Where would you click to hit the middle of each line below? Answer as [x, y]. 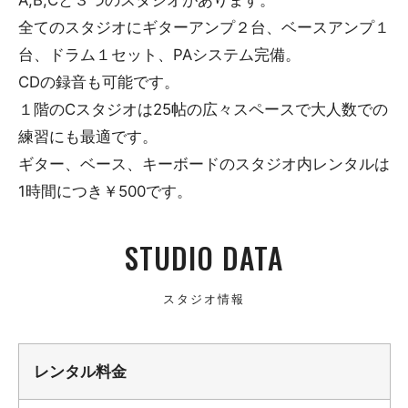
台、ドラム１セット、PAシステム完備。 [159, 54]
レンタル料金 [81, 371]
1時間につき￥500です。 [105, 191]
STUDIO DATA [204, 258]
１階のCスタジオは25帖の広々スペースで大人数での [203, 109]
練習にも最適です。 [87, 136]
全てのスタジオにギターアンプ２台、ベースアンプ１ [204, 27]
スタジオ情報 [204, 297]
